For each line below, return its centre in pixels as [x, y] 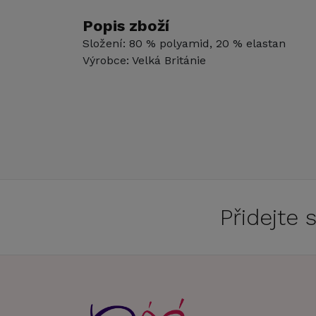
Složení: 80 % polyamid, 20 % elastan [184, 43]
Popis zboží [126, 26]
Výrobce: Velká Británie [144, 60]
